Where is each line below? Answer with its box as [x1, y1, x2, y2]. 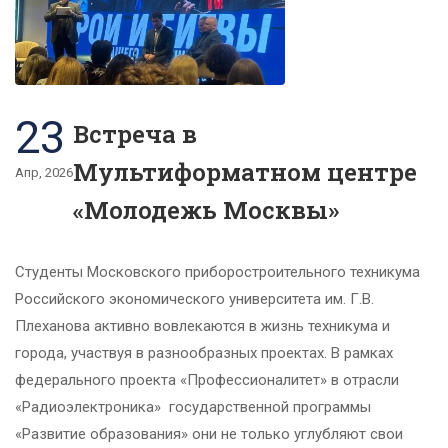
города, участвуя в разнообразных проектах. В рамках [15, 344, 393, 363]
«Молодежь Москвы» [73, 194, 339, 227]
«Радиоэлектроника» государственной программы [15, 398, 371, 417]
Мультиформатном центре [73, 156, 417, 189]
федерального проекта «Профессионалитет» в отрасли [15, 371, 399, 390]
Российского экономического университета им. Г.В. [15, 290, 374, 309]
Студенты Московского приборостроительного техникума [15, 263, 420, 282]
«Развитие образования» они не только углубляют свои [15, 425, 403, 444]
